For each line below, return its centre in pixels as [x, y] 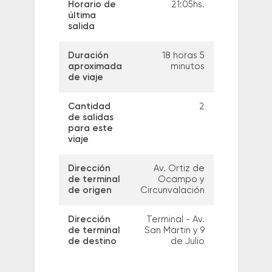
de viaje [85, 78]
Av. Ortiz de [179, 169]
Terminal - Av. [175, 220]
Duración [88, 56]
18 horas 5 [183, 56]
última [82, 16]
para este [90, 129]
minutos [187, 67]
